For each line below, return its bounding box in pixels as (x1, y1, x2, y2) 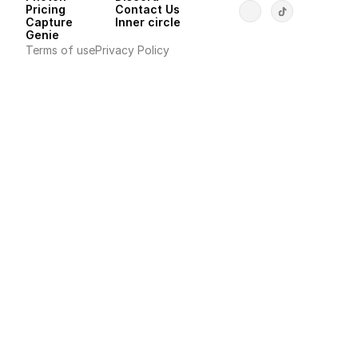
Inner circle (115, 15, 181, 29)
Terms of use (26, 43, 95, 57)
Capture (26, 15, 73, 29)
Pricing (26, 2, 66, 16)
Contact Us (115, 2, 180, 16)
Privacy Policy (95, 43, 169, 57)
